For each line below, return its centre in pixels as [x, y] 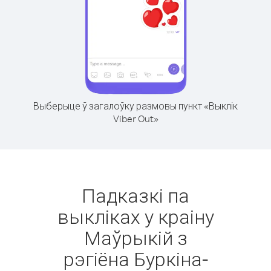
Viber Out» [135, 119]
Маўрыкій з [135, 237]
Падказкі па [135, 195]
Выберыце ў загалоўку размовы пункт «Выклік [135, 106]
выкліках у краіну [135, 216]
